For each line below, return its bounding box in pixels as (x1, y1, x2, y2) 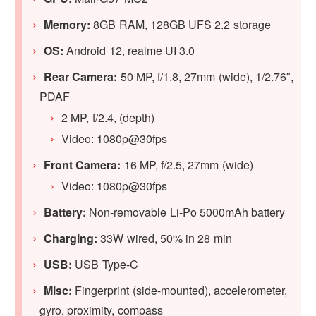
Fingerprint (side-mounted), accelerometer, (75, 281, 287, 298)
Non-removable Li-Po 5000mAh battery (86, 203, 286, 220)
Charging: (44, 229, 101, 246)
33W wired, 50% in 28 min (100, 229, 232, 246)
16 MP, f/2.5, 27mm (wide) (121, 156, 253, 173)
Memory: (44, 16, 91, 32)
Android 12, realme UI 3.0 (63, 42, 195, 59)
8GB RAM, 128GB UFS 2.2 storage (90, 16, 271, 32)
